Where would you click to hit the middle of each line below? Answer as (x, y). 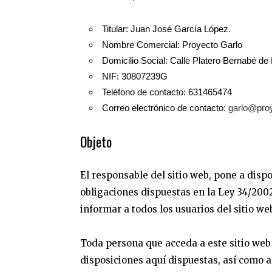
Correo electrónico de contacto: (164, 108)
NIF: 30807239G (135, 76)
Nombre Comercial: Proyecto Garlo (172, 45)
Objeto (96, 141)
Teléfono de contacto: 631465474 (167, 92)
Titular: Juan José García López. (166, 29)
